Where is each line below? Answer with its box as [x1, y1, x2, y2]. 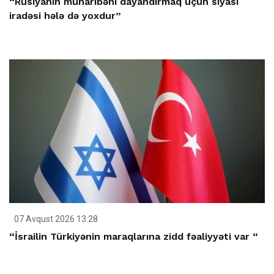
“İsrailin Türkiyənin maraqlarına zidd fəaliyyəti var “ [9, 231, 258, 243]
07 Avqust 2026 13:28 [12, 214, 98, 224]
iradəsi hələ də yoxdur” [9, 10, 121, 22]
